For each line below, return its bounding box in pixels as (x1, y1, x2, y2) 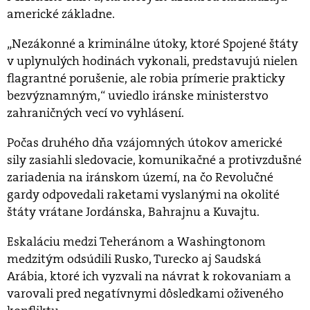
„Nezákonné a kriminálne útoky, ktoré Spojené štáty (7, 35, 298, 53)
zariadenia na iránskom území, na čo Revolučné (7, 169, 273, 186)
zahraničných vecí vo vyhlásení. (7, 104, 184, 122)
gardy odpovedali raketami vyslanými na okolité (7, 186, 280, 203)
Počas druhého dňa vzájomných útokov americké (7, 134, 282, 152)
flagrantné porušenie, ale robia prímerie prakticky (7, 70, 285, 87)
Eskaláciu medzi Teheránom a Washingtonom (7, 233, 266, 250)
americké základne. (7, 6, 115, 23)
